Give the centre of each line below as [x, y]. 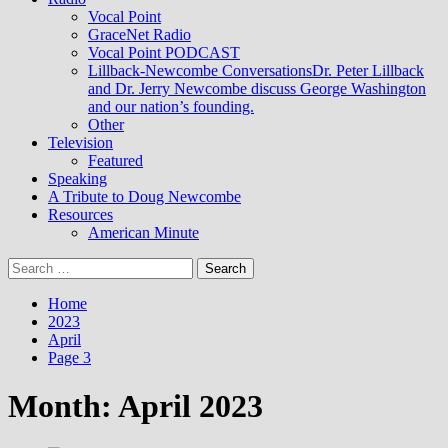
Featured [115, 160]
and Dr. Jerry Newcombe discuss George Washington [257, 88]
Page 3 [69, 357]
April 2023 [190, 406]
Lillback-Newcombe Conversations [200, 70]
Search [28, 265]
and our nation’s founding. [171, 106]
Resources [80, 214]
